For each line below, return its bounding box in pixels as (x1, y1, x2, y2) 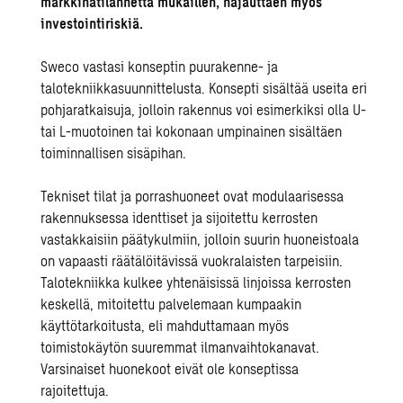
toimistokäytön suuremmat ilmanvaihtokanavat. (40, 338, 320, 355)
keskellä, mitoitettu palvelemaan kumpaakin (40, 295, 302, 312)
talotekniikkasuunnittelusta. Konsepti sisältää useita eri (40, 79, 368, 96)
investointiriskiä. (40, 14, 144, 31)
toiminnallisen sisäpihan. (40, 144, 187, 161)
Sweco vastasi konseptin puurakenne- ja (40, 58, 279, 75)
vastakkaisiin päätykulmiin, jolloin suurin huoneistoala (40, 230, 360, 247)
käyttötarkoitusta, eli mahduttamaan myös (40, 317, 290, 334)
